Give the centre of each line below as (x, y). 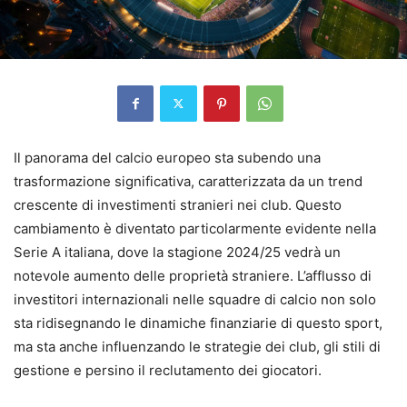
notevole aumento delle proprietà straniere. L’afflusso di (193, 275)
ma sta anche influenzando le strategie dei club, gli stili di (197, 346)
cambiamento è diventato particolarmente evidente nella (195, 228)
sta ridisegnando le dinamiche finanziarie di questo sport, (198, 323)
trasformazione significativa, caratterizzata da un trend (188, 181)
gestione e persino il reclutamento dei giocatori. (168, 370)
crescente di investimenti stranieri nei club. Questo (178, 204)
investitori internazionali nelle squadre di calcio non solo (195, 299)
